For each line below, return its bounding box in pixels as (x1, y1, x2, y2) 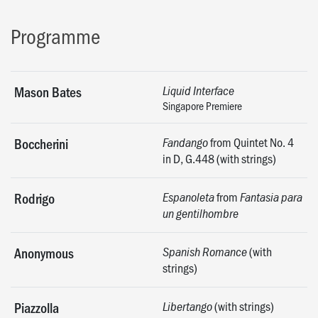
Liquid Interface (163, 82, 234, 99)
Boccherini (14, 133, 68, 153)
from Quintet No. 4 (208, 133, 294, 150)
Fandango (163, 133, 208, 150)
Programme (11, 21, 100, 50)
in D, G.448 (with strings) (163, 149, 276, 167)
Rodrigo (14, 188, 55, 207)
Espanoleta (163, 188, 214, 205)
